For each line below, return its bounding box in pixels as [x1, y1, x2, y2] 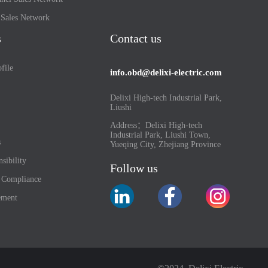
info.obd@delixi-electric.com [110, 68, 223, 77]
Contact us [110, 32, 162, 45]
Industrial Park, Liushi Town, [110, 130, 211, 139]
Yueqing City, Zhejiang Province [110, 140, 221, 149]
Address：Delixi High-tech [110, 121, 203, 130]
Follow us [110, 162, 159, 175]
